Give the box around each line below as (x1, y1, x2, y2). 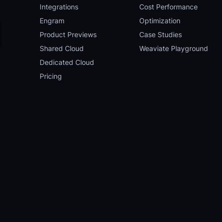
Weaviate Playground (139, 44, 208, 53)
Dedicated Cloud (40, 58, 94, 66)
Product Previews (40, 30, 97, 39)
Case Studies (139, 30, 182, 39)
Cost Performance (139, 2, 198, 11)
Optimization (139, 16, 180, 25)
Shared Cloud (40, 44, 84, 53)
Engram (40, 16, 64, 25)
